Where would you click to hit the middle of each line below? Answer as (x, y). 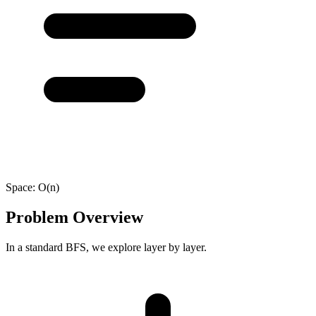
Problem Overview (74, 217)
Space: (22, 187)
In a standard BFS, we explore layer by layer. (106, 247)
